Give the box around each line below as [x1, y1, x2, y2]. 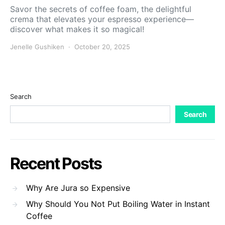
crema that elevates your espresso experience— [10, 14, 194, 24]
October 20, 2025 [74, 42, 130, 51]
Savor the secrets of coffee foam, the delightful [10, 4, 191, 14]
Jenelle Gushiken [10, 42, 64, 51]
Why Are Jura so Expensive [26, 182, 130, 193]
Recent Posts [10, 153, 101, 173]
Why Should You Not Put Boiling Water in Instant [26, 198, 210, 209]
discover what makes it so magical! [10, 24, 144, 34]
